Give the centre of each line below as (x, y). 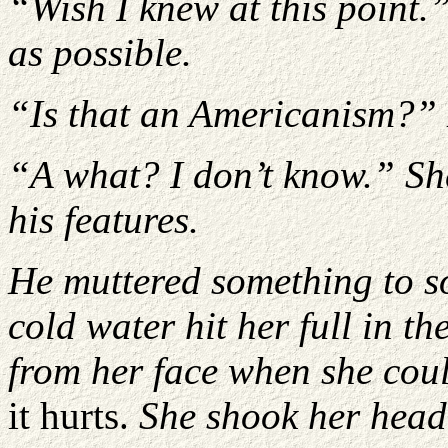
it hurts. (73, 415)
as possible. (100, 52)
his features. (103, 219)
